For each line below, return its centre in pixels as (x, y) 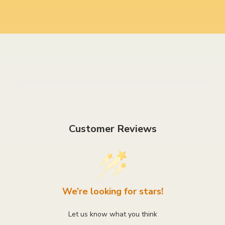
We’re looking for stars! (113, 191)
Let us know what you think (113, 214)
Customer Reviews (113, 129)
